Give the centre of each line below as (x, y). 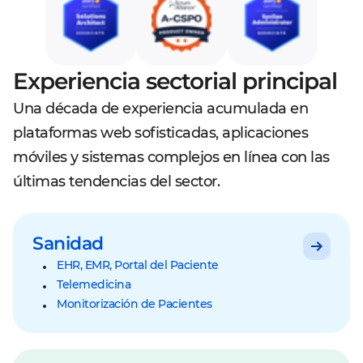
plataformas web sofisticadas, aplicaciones (160, 133)
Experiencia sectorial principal (175, 81)
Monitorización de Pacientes (135, 304)
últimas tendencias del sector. (116, 181)
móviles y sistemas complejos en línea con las (171, 157)
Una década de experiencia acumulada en (160, 109)
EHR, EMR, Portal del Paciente (138, 265)
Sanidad (68, 243)
